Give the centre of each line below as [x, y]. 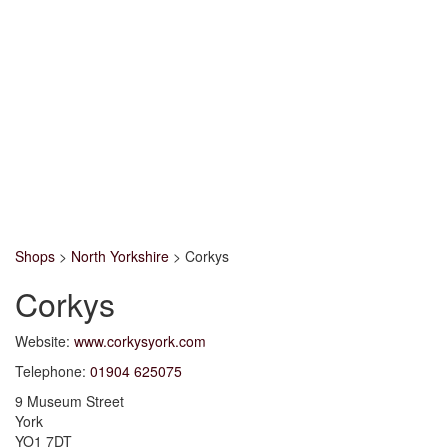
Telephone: [50, 371]
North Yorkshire [120, 256]
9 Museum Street [69, 401]
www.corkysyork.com [140, 341]
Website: [42, 341]
